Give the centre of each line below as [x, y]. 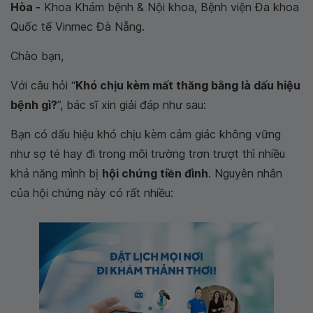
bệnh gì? [34, 105]
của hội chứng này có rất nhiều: [92, 193]
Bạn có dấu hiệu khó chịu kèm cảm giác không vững [146, 134]
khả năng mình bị [56, 173]
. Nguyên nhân [245, 173]
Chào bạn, [37, 56]
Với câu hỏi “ [43, 85]
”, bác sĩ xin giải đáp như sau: [132, 105]
